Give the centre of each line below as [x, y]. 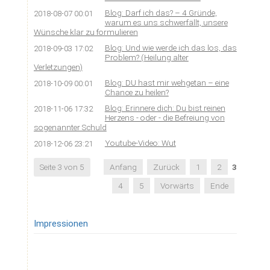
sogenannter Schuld [70, 127]
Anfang [124, 167]
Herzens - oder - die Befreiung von [165, 117]
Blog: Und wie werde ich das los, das [171, 47]
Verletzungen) [58, 67]
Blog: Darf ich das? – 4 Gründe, [161, 12]
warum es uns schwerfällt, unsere [166, 22]
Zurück [167, 167]
